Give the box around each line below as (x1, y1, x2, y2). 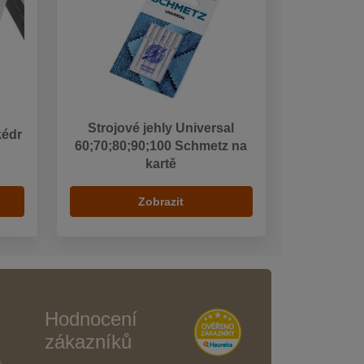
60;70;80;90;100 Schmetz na (75, 139, 248, 154)
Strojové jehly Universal (88, 121, 235, 136)
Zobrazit (138, 195, 184, 209)
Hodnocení (45, 308, 137, 331)
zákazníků (45, 331, 132, 353)
